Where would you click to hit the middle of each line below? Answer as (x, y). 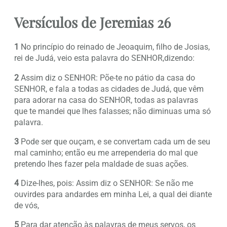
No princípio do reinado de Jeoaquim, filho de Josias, (114, 47)
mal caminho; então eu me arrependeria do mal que (106, 153)
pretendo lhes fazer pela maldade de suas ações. (101, 164)
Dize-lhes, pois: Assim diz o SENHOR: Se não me (106, 183)
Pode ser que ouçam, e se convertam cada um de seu (115, 141)
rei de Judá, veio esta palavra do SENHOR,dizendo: (104, 58)
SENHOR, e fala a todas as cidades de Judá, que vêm (109, 89)
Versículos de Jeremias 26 (92, 22)
